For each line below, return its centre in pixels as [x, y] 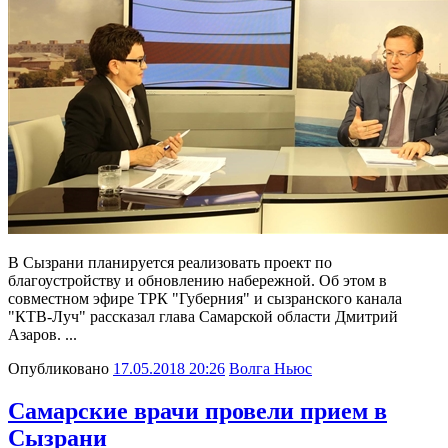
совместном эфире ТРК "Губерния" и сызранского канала [205, 299]
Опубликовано [58, 369]
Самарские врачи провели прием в [197, 411]
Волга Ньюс [270, 369]
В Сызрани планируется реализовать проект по [170, 263]
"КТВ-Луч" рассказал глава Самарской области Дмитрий [203, 317]
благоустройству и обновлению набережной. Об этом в [197, 281]
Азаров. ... [42, 335]
